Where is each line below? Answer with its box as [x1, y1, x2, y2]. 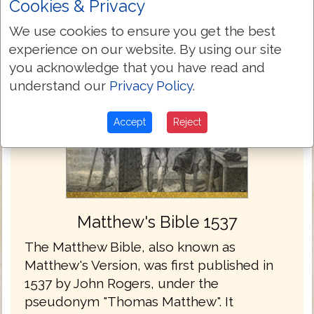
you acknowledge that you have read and [9, 59, 265, 75]
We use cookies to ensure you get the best [9, 22, 275, 39]
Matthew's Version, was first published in [25, 257, 273, 273]
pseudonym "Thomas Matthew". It [25, 294, 233, 310]
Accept [113, 116, 146, 128]
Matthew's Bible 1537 [76, 212, 238, 232]
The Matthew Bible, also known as [25, 239, 235, 255]
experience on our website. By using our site [9, 41, 282, 57]
